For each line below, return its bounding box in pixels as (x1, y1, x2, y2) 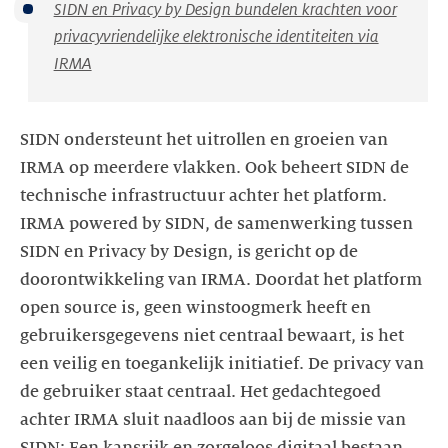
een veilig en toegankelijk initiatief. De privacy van (20, 354, 424, 373)
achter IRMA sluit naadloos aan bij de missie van (20, 410, 406, 429)
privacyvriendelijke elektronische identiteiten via (53, 27, 379, 46)
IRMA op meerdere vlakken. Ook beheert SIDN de (20, 158, 409, 177)
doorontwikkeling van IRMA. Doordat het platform (20, 270, 422, 289)
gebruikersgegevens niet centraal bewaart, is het (20, 326, 404, 345)
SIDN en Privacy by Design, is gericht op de (20, 242, 358, 261)
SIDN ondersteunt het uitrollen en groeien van (20, 130, 388, 149)
